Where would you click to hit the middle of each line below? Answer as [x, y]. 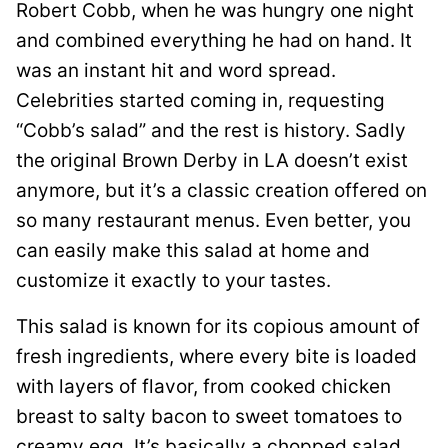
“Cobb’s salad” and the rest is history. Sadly [211, 130]
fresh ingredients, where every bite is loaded [216, 356]
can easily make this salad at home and [193, 250]
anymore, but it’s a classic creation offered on [221, 190]
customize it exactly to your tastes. [173, 280]
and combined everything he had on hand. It [214, 40]
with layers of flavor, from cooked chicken [203, 386]
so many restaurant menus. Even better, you [213, 220]
